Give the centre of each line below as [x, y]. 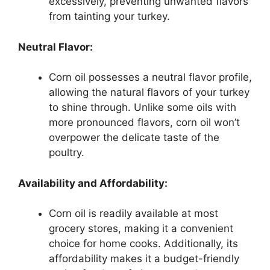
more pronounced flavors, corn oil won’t [144, 123]
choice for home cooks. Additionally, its [143, 244]
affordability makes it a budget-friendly [144, 259]
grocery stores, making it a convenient [141, 229]
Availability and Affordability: [93, 183]
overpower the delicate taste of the [134, 138]
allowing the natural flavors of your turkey [149, 93]
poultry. [67, 153]
